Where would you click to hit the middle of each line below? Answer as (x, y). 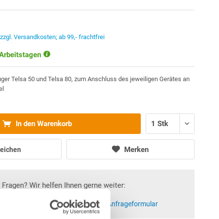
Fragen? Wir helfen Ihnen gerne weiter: (64, 185)
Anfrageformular (133, 204)
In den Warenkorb (43, 124)
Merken (137, 149)
